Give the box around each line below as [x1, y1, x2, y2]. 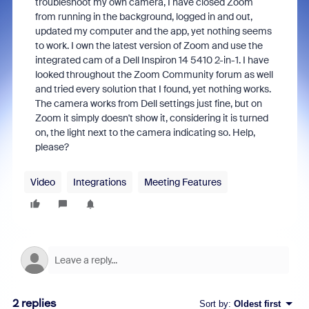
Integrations [72, 176, 126, 188]
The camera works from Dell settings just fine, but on [34, 97, 262, 110]
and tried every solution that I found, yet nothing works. [34, 83, 271, 95]
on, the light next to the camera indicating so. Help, [34, 126, 255, 139]
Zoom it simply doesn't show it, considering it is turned [34, 112, 268, 124]
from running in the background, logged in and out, [34, 10, 252, 23]
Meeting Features [143, 176, 221, 188]
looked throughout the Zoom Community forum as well [34, 68, 273, 81]
